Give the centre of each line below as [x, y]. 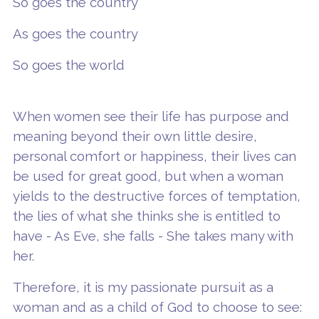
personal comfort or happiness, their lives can [154, 156]
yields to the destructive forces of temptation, [156, 195]
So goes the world [68, 64]
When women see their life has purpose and [151, 116]
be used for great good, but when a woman [148, 176]
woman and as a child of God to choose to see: [157, 307]
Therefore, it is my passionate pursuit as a [143, 287]
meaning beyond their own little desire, [135, 136]
